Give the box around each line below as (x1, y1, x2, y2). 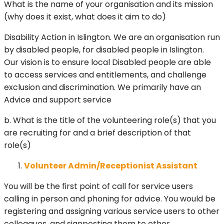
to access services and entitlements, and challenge (4, 69, 206, 81)
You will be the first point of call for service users (4, 180, 193, 192)
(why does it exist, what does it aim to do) (4, 11, 166, 23)
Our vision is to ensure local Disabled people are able (4, 56, 211, 68)
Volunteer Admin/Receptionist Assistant (24, 160, 199, 172)
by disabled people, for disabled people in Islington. (4, 44, 204, 56)
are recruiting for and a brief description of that (4, 127, 191, 139)
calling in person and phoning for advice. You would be (4, 193, 215, 205)
